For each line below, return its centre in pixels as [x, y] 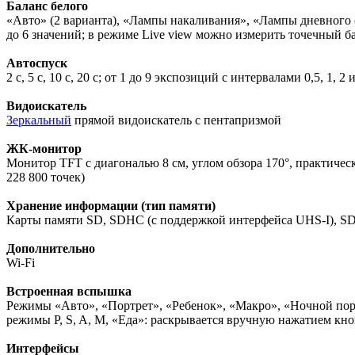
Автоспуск [37, 63]
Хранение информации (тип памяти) [111, 206]
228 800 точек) [46, 177]
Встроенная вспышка [69, 292]
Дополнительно [51, 249]
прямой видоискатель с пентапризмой [176, 120]
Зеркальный [39, 120]
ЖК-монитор [44, 149]
